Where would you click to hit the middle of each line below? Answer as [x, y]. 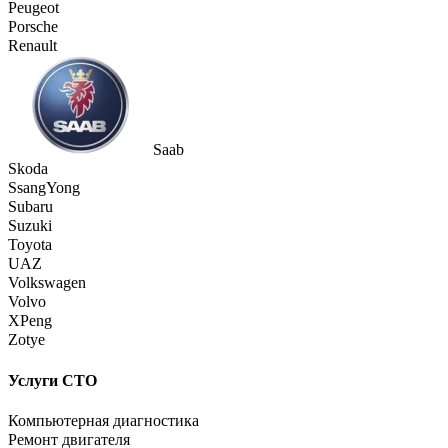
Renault [32, 46]
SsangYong [44, 188]
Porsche [33, 27]
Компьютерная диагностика [103, 420]
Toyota [30, 245]
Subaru [30, 207]
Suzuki [30, 226]
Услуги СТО [52, 380]
